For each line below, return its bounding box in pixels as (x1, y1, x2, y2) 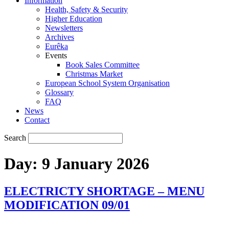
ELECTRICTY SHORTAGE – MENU (4, 184, 204, 198)
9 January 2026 (42, 154, 149, 173)
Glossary (45, 88, 74, 97)
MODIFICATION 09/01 (4, 198, 130, 212)
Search (4, 133, 26, 142)
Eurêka (45, 42, 68, 51)
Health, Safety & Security (45, 5, 128, 14)
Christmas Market (65, 70, 123, 78)
